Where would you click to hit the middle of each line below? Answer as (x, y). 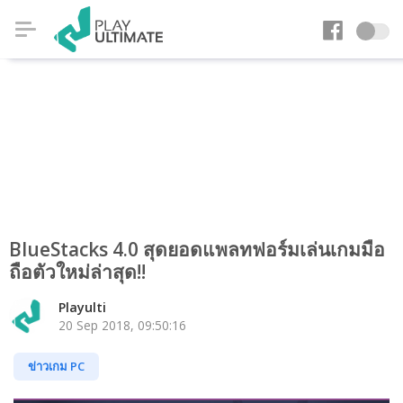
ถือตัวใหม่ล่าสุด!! (77, 272)
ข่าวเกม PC (56, 366)
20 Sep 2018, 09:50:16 (122, 325)
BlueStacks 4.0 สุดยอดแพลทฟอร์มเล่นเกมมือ (197, 249)
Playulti (82, 307)
